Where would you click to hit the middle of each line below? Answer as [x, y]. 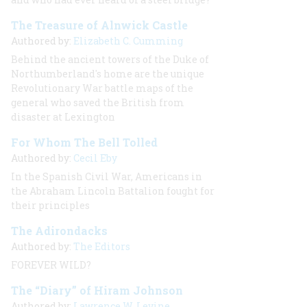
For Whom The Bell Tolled [84, 142]
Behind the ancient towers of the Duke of [110, 59]
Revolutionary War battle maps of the [102, 88]
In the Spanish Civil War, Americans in [107, 176]
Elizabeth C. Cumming [128, 41]
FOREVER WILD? [51, 265]
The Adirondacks [59, 231]
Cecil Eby [95, 158]
